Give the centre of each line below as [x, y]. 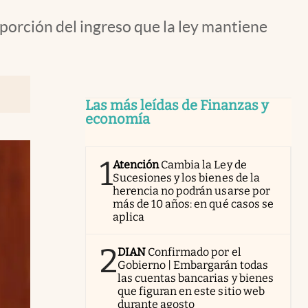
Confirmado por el [195, 252]
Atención [136, 165]
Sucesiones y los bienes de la [186, 178]
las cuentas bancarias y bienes [196, 278]
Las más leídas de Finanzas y [177, 105]
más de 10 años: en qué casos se [193, 204]
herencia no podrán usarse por [191, 191]
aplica [129, 217]
